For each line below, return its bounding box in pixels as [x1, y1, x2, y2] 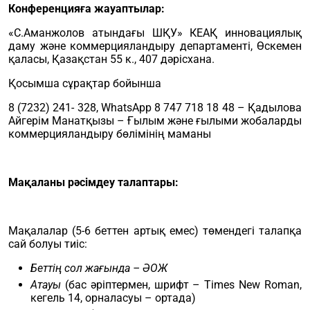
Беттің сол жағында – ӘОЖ [30, 262, 167, 275]
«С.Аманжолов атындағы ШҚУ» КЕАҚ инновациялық [8, 26, 302, 39]
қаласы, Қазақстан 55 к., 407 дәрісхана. [8, 53, 215, 66]
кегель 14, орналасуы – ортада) [30, 291, 196, 304]
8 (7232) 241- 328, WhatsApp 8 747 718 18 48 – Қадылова [8, 101, 302, 114]
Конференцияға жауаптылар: [8, 2, 165, 15]
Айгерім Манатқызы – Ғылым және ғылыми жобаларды [8, 114, 302, 127]
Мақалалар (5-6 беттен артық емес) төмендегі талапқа [8, 224, 302, 237]
